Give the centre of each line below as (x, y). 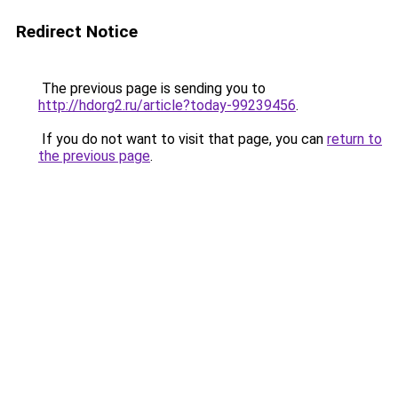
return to (354, 139)
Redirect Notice (77, 32)
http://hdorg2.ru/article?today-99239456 (167, 105)
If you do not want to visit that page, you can (183, 139)
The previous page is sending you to (152, 88)
